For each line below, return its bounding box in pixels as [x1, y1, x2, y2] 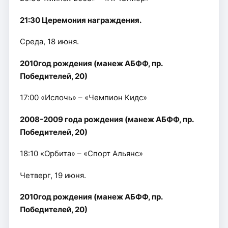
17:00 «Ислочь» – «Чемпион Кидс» [19, 93, 147, 102]
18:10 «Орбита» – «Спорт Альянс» [19, 149, 143, 158]
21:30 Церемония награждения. [19, 15, 141, 25]
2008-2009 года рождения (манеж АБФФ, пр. [19, 115, 193, 124]
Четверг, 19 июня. [19, 170, 86, 180]
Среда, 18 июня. [19, 37, 79, 46]
